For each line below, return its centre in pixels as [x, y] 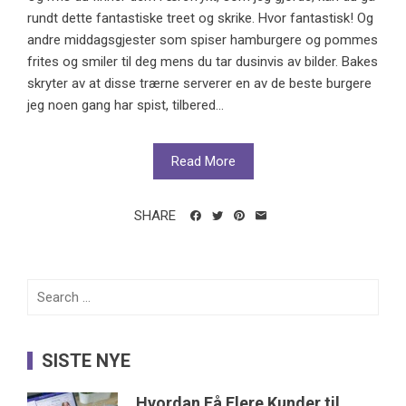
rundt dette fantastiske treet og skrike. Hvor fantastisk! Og [200, 19]
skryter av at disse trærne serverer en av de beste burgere [199, 84]
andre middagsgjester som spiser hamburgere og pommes [203, 40]
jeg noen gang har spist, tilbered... [126, 106]
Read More [203, 162]
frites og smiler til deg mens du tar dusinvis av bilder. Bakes [203, 62]
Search [47, 290]
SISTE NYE [86, 361]
